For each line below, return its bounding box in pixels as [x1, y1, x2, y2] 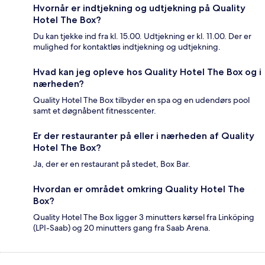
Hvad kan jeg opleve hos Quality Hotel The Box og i [33, 66, 261, 78]
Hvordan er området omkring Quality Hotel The [33, 183, 245, 195]
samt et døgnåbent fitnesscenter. [33, 105, 156, 117]
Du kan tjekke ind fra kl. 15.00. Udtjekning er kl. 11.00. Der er [33, 31, 251, 42]
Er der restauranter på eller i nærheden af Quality [33, 130, 254, 142]
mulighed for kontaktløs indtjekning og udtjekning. [33, 41, 221, 53]
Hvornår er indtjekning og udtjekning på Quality [33, 2, 245, 14]
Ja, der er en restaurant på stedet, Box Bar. [33, 159, 190, 170]
